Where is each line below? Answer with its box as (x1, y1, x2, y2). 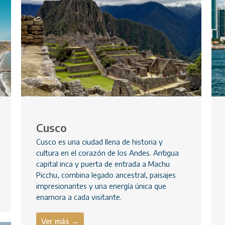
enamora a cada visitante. (36, 192, 122, 202)
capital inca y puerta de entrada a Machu (36, 159, 170, 169)
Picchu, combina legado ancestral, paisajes (36, 170, 176, 180)
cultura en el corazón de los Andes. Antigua (36, 148, 179, 158)
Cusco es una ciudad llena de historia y (36, 137, 163, 147)
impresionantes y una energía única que (36, 181, 167, 191)
